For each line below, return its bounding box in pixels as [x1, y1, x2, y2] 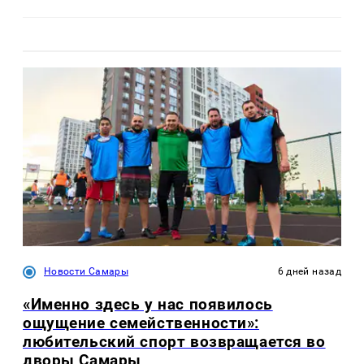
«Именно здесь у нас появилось [23, 294, 273, 314]
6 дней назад [277, 266, 341, 278]
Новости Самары [44, 266, 129, 278]
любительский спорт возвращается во [23, 331, 326, 351]
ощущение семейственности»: [23, 313, 259, 332]
